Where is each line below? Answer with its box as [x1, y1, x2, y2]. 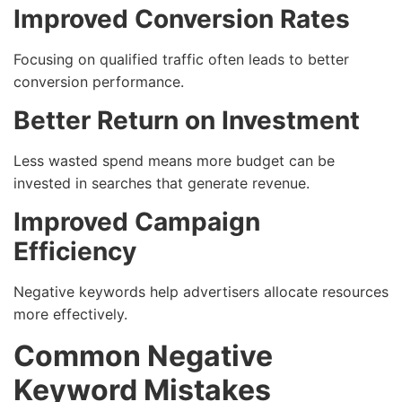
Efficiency [13, 236, 136, 267]
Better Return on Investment [13, 105, 360, 136]
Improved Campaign [13, 206, 260, 238]
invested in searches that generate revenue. [13, 174, 310, 193]
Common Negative [13, 337, 273, 373]
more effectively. [13, 305, 127, 324]
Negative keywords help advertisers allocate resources [13, 283, 389, 301]
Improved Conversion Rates [13, 3, 350, 34]
